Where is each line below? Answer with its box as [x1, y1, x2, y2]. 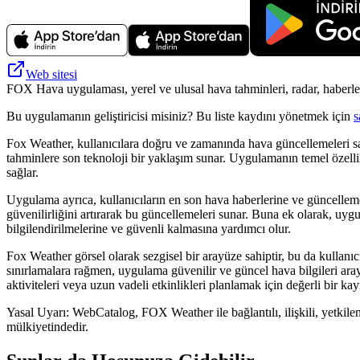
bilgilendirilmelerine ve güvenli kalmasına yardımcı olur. [6, 221, 291, 235]
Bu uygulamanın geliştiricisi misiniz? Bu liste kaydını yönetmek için [6, 108, 354, 123]
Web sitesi [26, 67, 77, 81]
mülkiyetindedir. [6, 319, 88, 333]
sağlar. [6, 165, 39, 179]
